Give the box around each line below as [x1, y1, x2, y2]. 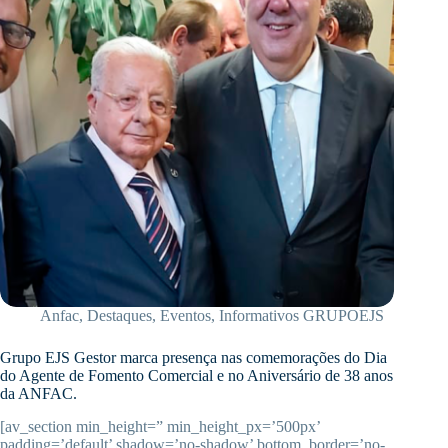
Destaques [87, 307, 152, 325]
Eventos [160, 307, 211, 325]
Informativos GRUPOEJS [219, 307, 384, 325]
